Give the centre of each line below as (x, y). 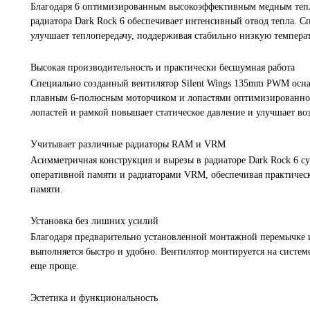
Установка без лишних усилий (94, 221)
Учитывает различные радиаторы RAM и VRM (128, 144)
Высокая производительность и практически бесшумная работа (163, 67)
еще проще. (55, 266)
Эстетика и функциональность (94, 298)
